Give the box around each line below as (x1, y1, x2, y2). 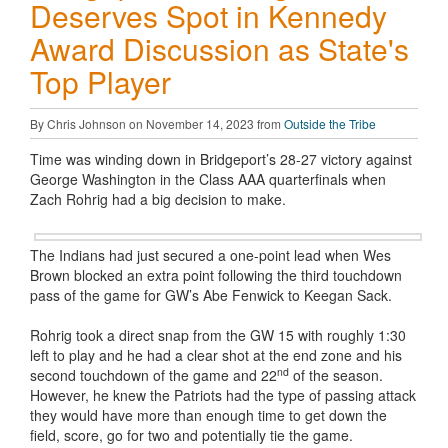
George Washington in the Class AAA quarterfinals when (30, 169, 386, 189)
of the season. (289, 365, 383, 385)
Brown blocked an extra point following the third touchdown (30, 265, 402, 285)
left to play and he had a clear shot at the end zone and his (30, 345, 402, 365)
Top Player (30, 60, 171, 103)
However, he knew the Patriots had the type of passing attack (30, 385, 416, 405)
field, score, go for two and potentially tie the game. (30, 425, 353, 445)
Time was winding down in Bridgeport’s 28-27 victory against (30, 149, 412, 169)
